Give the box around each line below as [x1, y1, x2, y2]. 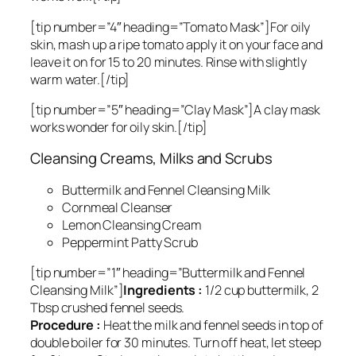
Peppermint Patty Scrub [62, 233, 198, 251]
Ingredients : [123, 281, 206, 300]
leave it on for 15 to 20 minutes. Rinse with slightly [30, 52, 307, 71]
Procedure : [30, 316, 101, 335]
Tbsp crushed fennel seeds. [30, 299, 185, 317]
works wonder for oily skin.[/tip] [30, 118, 207, 136]
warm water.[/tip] [30, 70, 130, 88]
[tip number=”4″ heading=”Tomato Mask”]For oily [30, 17, 311, 36]
